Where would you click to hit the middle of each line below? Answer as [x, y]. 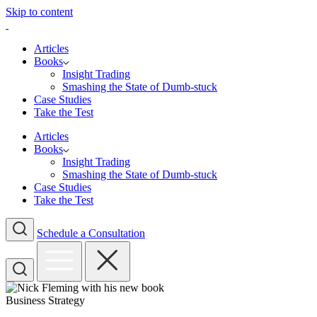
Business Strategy [45, 300]
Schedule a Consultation [91, 233]
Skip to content [39, 12]
